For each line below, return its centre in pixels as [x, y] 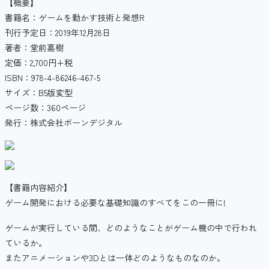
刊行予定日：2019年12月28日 [58, 33]
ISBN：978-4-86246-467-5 [53, 78]
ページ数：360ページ [45, 108]
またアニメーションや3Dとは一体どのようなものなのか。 [115, 257]
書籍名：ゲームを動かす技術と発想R [75, 18]
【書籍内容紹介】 [38, 187]
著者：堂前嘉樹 [34, 48]
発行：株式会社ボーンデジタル [64, 123]
